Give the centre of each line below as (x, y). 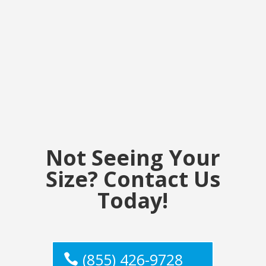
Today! (133, 200)
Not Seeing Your (133, 158)
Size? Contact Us (133, 179)
